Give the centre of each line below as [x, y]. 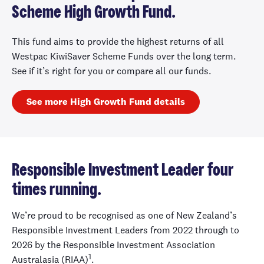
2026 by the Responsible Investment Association [113, 245]
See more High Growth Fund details [106, 101]
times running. [57, 190]
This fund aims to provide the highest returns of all [118, 41]
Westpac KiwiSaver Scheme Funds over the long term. [124, 56]
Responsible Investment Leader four [123, 170]
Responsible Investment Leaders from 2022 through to [126, 230]
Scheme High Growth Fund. [94, 12]
